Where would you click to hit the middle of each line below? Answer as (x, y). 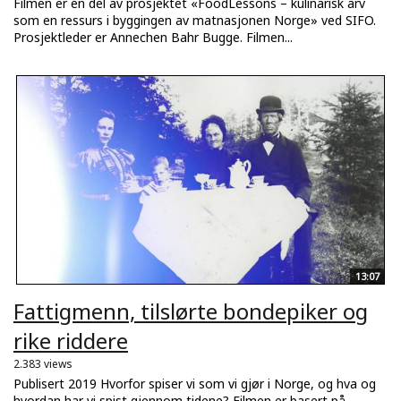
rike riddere (71, 340)
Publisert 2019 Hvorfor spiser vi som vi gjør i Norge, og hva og (195, 383)
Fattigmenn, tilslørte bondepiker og (191, 311)
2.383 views (43, 363)
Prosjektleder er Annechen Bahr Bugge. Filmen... (153, 37)
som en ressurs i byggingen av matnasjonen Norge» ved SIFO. (195, 20)
